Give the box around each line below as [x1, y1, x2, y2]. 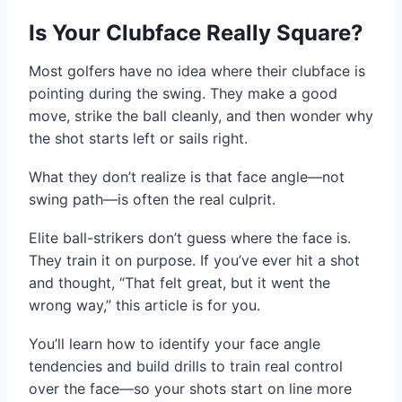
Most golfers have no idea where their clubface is [29, 62, 365, 81]
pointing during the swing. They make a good [29, 84, 337, 103]
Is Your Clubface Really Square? [29, 20, 363, 47]
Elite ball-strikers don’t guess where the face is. [29, 229, 351, 248]
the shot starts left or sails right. [29, 129, 248, 148]
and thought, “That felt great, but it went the [29, 274, 330, 293]
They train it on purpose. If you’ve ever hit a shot [29, 251, 360, 270]
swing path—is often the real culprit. [29, 190, 275, 209]
